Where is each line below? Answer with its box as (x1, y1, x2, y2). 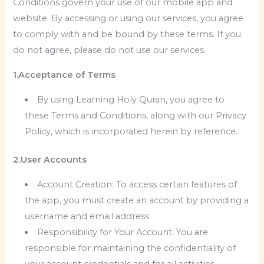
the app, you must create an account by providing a (25, 194, 249, 206)
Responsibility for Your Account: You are (37, 226, 209, 237)
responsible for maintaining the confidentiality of (25, 242, 236, 253)
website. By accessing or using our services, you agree (13, 13, 244, 24)
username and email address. (25, 210, 151, 222)
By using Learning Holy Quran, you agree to (37, 94, 225, 105)
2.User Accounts (13, 154, 87, 166)
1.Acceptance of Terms (13, 69, 116, 80)
